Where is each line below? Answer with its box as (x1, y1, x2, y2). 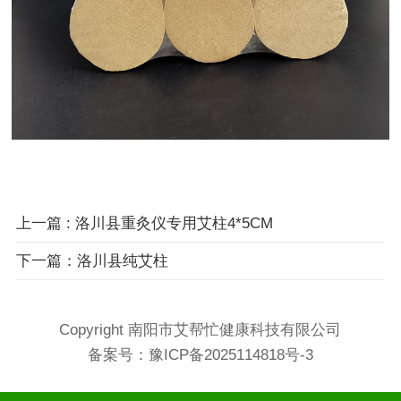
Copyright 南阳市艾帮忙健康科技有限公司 (59, 321, 342, 339)
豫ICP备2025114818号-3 (148, 346, 313, 364)
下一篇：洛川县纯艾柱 (15, 252, 168, 270)
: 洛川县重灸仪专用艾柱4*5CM (65, 215, 273, 233)
